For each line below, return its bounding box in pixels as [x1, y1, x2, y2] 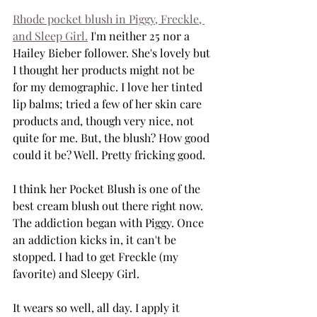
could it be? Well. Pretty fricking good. [13, 147, 205, 162]
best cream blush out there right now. [13, 198, 206, 213]
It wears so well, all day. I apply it [13, 300, 183, 315]
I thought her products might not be [13, 62, 197, 77]
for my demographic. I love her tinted [13, 79, 205, 94]
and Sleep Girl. [13, 28, 88, 43]
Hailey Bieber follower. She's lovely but [13, 45, 213, 60]
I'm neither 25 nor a [88, 28, 192, 43]
